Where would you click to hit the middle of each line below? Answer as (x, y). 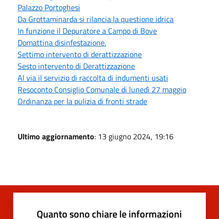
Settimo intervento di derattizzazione (80, 54)
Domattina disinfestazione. (62, 42)
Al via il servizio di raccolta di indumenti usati (93, 77)
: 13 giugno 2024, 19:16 (134, 136)
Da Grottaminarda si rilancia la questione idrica (96, 19)
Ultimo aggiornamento (56, 136)
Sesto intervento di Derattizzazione (76, 66)
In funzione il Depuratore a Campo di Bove (87, 31)
